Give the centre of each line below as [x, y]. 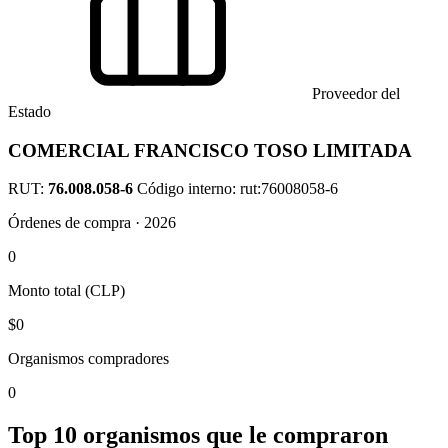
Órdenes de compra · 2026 [92, 223]
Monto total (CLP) [66, 291]
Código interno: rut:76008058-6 [237, 189]
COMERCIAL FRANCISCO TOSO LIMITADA [210, 150]
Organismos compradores [88, 359]
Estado [29, 111]
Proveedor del [354, 93]
